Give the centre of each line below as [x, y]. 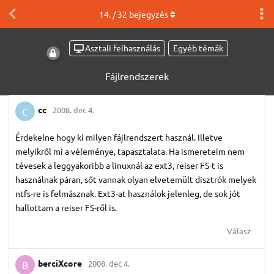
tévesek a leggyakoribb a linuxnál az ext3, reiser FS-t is [119, 165]
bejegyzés [147, 14]
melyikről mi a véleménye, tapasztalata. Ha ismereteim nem [130, 151]
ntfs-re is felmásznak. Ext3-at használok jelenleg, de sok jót [128, 193]
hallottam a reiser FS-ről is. [66, 207]
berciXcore [60, 263]
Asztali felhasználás [122, 48]
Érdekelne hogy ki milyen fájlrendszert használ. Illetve [119, 137]
